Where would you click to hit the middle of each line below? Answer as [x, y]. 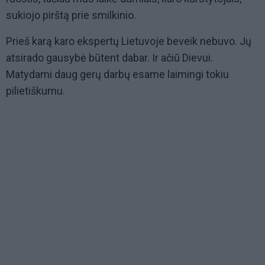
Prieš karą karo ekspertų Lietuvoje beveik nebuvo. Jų [129, 41]
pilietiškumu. [35, 91]
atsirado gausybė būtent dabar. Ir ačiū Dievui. [109, 57]
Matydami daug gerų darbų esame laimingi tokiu [117, 74]
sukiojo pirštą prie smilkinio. [71, 15]
